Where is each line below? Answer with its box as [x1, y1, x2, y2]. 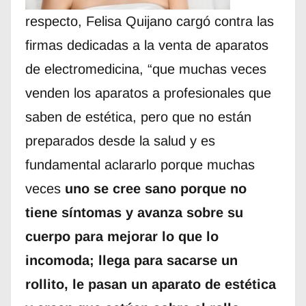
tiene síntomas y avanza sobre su [25, 205, 243, 221]
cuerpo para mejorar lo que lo [25, 229, 219, 245]
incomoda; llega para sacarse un [25, 253, 238, 268]
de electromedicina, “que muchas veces [25, 61, 266, 77]
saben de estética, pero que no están [25, 109, 251, 125]
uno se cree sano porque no [64, 181, 247, 197]
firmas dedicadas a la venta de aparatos [25, 38, 268, 53]
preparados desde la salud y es [25, 133, 215, 149]
